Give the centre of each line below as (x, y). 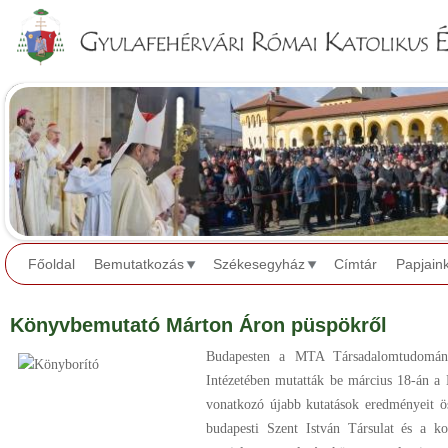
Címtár (355, 264)
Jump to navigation (224, 13)
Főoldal (51, 264)
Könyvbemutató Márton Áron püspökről (198, 325)
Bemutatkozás (139, 264)
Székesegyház (259, 264)
